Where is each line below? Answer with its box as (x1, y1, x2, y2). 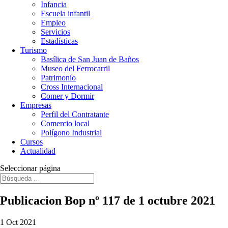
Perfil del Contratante (41, 110, 109, 119)
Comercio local (41, 119, 90, 128)
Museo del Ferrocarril (41, 64, 110, 73)
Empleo (41, 18, 66, 27)
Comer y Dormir (41, 92, 94, 100)
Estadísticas (41, 37, 78, 45)
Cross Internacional (41, 82, 103, 91)
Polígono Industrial (41, 128, 102, 137)
